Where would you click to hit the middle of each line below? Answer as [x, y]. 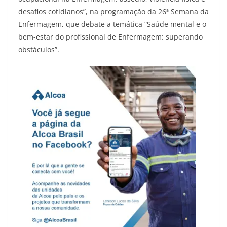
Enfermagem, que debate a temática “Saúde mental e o [112, 24]
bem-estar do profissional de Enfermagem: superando [110, 37]
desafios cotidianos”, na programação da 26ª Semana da [113, 12]
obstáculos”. [39, 50]
